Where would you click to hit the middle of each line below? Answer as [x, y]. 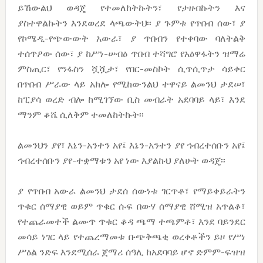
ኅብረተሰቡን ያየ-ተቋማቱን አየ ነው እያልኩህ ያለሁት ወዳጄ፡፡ [121, 160]
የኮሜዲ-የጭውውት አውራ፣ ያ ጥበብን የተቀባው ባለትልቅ [131, 38]
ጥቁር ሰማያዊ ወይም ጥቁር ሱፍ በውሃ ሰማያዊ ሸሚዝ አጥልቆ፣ [131, 206]
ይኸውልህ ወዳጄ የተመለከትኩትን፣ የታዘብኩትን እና [131, 8]
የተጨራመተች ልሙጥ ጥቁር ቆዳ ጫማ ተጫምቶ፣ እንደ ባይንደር [131, 221]
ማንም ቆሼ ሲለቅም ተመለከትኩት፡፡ [80, 114]
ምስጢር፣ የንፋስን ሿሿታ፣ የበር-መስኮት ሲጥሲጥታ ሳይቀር [131, 69]
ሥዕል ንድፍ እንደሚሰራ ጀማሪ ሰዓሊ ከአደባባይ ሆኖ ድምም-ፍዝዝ [131, 252]
